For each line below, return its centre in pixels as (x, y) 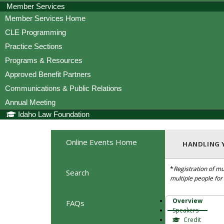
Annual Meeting (30, 102)
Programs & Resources (44, 60)
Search (77, 173)
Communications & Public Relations (63, 88)
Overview (187, 201)
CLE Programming (35, 32)
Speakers (185, 210)
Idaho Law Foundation (54, 114)
